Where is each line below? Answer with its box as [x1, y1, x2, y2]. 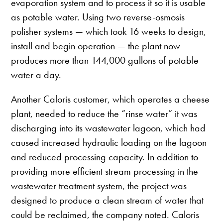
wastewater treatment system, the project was [11, 179, 187, 193]
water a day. [11, 68, 62, 82]
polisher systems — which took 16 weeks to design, [11, 25, 207, 38]
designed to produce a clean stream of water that [11, 194, 204, 207]
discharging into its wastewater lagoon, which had [11, 121, 206, 135]
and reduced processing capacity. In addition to [11, 150, 199, 164]
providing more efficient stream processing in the [11, 165, 199, 178]
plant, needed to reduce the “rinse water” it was [11, 107, 198, 120]
